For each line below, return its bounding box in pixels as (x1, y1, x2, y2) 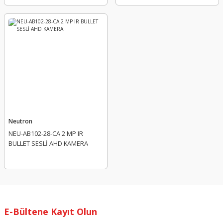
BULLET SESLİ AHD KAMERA (8, 139, 88, 148)
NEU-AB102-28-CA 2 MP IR (8, 129, 83, 138)
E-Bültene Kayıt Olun (4, 206, 97, 218)
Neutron (8, 117, 32, 125)
